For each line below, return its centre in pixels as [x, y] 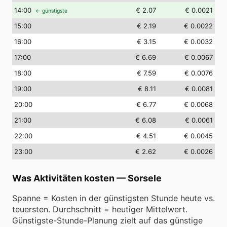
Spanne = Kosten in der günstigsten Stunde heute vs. [113, 198]
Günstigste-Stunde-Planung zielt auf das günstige [107, 220]
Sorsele [145, 178]
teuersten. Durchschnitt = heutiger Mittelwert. [100, 209]
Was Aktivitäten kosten [63, 178]
